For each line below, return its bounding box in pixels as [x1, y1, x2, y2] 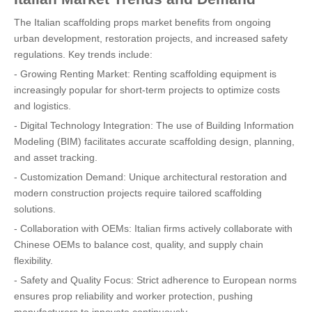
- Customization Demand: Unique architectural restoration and [14, 171, 287, 182]
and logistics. [14, 100, 71, 111]
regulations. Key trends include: [14, 49, 153, 60]
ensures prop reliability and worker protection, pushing [14, 290, 253, 302]
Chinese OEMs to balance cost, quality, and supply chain [14, 239, 263, 250]
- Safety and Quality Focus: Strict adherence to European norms [14, 274, 297, 286]
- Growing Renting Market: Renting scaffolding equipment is [14, 68, 276, 79]
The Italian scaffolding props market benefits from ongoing [14, 17, 271, 28]
